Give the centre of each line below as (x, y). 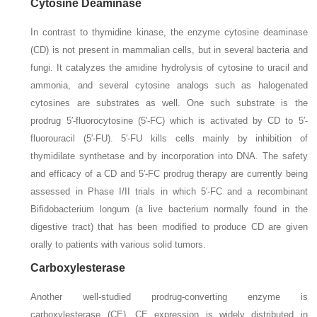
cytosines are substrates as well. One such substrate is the (169, 103)
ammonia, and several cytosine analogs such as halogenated (169, 85)
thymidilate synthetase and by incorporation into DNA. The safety (169, 156)
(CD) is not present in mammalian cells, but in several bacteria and (169, 50)
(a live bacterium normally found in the (219, 209)
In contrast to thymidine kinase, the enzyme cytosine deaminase (169, 32)
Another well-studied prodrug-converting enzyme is (169, 296)
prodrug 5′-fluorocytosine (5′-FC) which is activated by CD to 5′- (169, 120)
